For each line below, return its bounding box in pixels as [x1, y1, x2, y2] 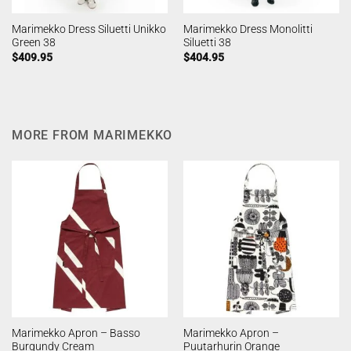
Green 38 [11, 36, 56, 49]
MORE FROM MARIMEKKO [12, 128, 173, 143]
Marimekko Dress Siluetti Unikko [11, 23, 166, 36]
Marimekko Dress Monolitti [183, 23, 313, 36]
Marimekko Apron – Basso [11, 326, 140, 339]
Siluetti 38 [183, 36, 231, 49]
